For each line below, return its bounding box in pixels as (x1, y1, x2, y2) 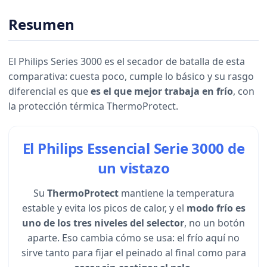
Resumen (8, 14, 74, 35)
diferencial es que (8, 85, 91, 98)
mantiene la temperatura (118, 187, 234, 200)
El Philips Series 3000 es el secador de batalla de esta (8, 55, 245, 69)
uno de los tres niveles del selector (22, 216, 184, 230)
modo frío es (186, 201, 246, 215)
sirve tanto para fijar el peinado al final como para (21, 246, 246, 260)
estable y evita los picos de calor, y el (21, 201, 187, 215)
